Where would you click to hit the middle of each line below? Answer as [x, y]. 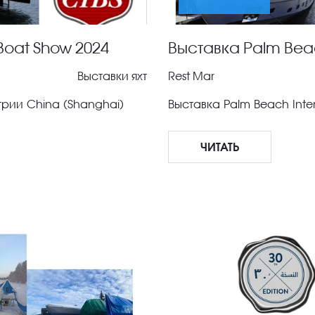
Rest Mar [191, 76]
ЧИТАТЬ [220, 147]
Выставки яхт [112, 76]
